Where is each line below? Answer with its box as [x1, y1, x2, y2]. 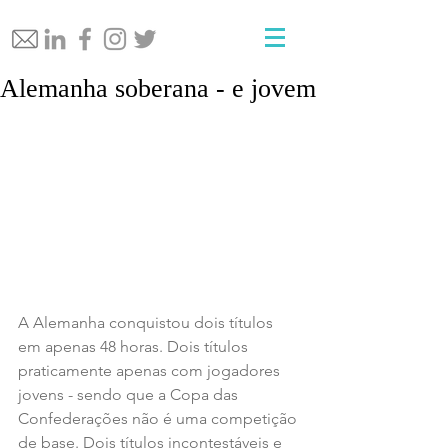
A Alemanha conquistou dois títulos [18, 313, 277, 333]
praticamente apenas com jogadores [18, 361, 284, 381]
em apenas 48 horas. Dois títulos [18, 337, 252, 357]
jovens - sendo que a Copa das [18, 385, 242, 405]
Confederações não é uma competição [18, 409, 301, 429]
